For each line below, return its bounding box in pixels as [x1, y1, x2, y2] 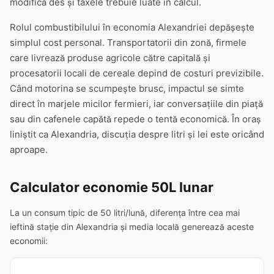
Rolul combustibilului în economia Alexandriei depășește [10, 21, 254, 33]
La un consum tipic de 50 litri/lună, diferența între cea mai [10, 207, 240, 218]
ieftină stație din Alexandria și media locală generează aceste [10, 221, 254, 232]
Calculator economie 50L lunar [10, 179, 213, 195]
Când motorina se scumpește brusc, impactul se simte [10, 83, 244, 94]
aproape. [10, 144, 48, 155]
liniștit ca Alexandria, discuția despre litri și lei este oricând [10, 128, 264, 140]
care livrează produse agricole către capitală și [10, 52, 210, 64]
